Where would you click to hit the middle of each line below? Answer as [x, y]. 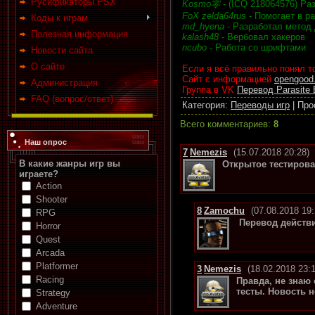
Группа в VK [210, 89]
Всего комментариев [224, 124]
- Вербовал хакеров [262, 37]
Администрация [64, 83]
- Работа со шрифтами [256, 47]
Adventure [57, 306]
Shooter [52, 199]
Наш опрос [46, 142]
